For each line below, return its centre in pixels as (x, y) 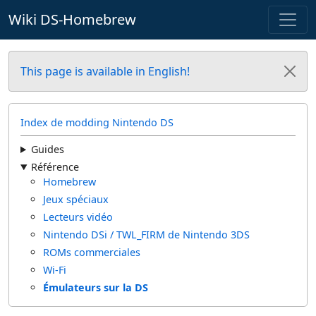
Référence (55, 167)
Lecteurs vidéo (78, 217)
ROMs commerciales (92, 252)
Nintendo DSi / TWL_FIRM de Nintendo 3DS (146, 235)
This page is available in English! (105, 71)
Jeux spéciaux (76, 199)
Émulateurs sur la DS (96, 287)
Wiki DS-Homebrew (72, 19)
